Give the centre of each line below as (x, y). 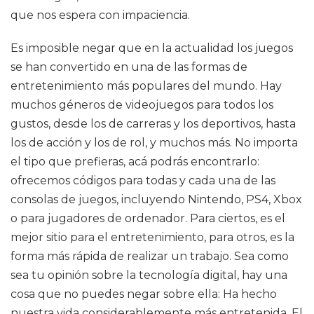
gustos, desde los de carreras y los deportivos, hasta (153, 124)
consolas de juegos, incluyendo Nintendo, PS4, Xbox (156, 199)
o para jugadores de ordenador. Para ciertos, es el (148, 218)
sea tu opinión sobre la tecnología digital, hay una (149, 275)
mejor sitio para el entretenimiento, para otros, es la (152, 237)
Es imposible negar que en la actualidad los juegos (152, 48)
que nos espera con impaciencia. (100, 15)
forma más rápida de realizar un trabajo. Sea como (150, 256)
